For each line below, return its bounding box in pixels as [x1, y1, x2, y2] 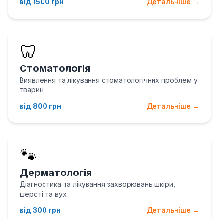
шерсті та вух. [20, 190, 68, 198]
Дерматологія [20, 167, 92, 178]
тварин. [20, 86, 45, 94]
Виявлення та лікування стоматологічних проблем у [20, 76, 197, 84]
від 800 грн [20, 102, 61, 110]
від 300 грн [20, 206, 61, 214]
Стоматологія [20, 63, 90, 74]
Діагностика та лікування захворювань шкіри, [20, 180, 175, 188]
